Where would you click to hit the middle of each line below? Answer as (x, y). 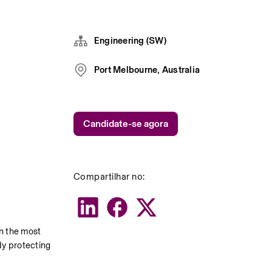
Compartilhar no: (109, 176)
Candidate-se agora (125, 124)
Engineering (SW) (130, 40)
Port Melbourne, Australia (147, 70)
